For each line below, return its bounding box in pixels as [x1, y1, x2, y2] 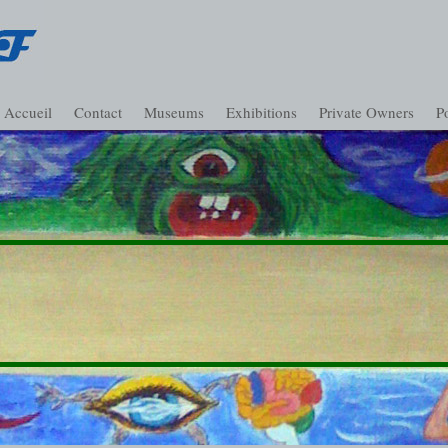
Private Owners [319, 102, 414, 122]
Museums [144, 102, 204, 122]
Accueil [4, 102, 52, 122]
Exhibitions [226, 102, 297, 122]
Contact [74, 102, 122, 122]
